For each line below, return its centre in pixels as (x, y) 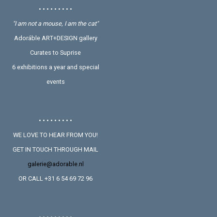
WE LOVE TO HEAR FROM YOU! (55, 135)
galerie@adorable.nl (55, 164)
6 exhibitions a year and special (55, 67)
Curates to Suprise (55, 52)
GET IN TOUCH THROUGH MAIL (55, 149)
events (55, 81)
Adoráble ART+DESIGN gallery (55, 38)
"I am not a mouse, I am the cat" (55, 23)
